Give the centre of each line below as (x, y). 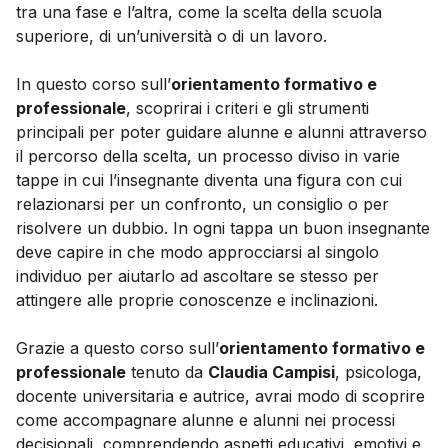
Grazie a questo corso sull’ (117, 348)
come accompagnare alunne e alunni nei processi (205, 420)
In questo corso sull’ (93, 84)
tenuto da (167, 372)
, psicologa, (378, 372)
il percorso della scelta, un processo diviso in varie (208, 156)
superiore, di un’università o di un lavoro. (174, 36)
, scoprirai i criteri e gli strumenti (247, 108)
